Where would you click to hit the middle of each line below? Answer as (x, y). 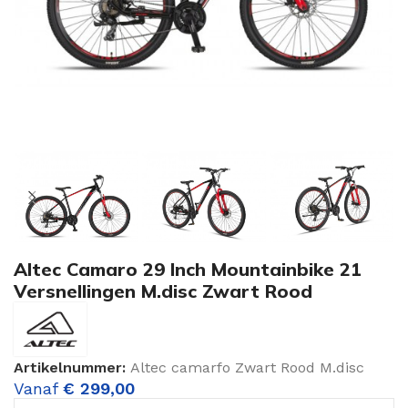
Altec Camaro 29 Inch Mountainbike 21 (188, 270)
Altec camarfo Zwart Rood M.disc (247, 367)
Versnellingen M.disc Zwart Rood (163, 291)
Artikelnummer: (72, 367)
